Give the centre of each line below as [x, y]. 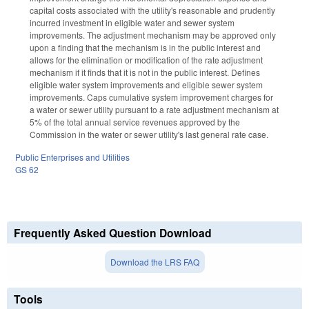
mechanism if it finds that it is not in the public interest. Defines [145, 72]
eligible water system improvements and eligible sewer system [146, 85]
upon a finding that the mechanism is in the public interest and [145, 48]
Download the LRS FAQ [154, 261]
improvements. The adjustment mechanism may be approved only [153, 35]
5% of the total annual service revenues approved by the [135, 122]
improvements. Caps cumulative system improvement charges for [151, 97]
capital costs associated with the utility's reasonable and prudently [152, 10]
